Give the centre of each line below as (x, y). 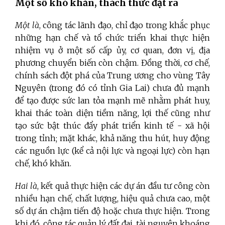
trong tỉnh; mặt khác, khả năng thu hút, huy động (113, 138)
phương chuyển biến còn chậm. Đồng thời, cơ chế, (113, 63)
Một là (27, 25)
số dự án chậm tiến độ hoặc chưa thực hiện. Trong (113, 211)
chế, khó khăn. (43, 163)
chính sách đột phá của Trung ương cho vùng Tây (113, 75)
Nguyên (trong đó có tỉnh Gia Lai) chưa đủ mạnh (113, 88)
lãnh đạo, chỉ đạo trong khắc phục (144, 25)
